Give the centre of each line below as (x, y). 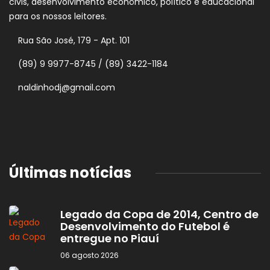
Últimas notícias (70, 173)
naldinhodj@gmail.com (67, 88)
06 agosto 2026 (89, 256)
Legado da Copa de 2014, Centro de (159, 215)
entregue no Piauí (110, 239)
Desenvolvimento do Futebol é (145, 227)
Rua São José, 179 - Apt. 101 (74, 41)
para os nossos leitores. (58, 17)
